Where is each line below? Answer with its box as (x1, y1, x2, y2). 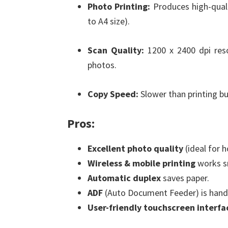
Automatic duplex (88, 172, 161, 184)
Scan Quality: (88, 44, 144, 56)
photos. (88, 59, 117, 71)
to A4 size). (88, 15, 130, 27)
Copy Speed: (88, 88, 138, 100)
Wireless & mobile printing (88, 157, 195, 169)
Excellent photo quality (88, 142, 183, 154)
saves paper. (161, 172, 209, 184)
